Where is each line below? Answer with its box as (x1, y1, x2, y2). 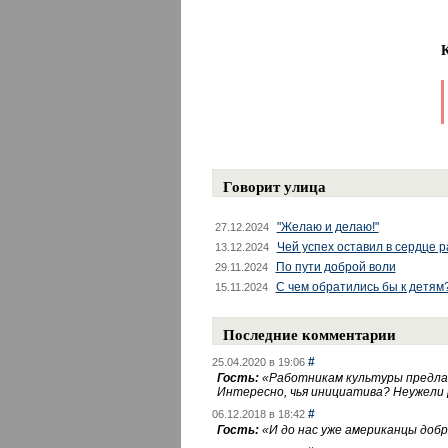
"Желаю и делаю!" (276, 220, 379, 234)
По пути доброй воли (275, 260, 396, 274)
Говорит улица (222, 175, 326, 197)
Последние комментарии (222, 323, 396, 345)
